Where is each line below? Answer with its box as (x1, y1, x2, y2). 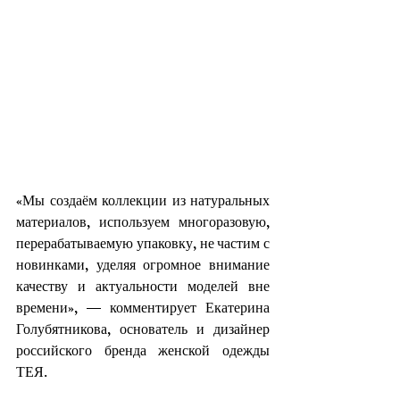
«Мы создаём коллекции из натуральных (16, 190, 270, 217)
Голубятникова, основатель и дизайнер (16, 319, 270, 346)
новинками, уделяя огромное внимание (16, 254, 270, 281)
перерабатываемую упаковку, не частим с (16, 233, 270, 260)
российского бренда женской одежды (16, 340, 270, 367)
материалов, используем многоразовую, (16, 212, 270, 238)
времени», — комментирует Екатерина (16, 297, 270, 324)
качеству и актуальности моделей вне (16, 276, 270, 303)
